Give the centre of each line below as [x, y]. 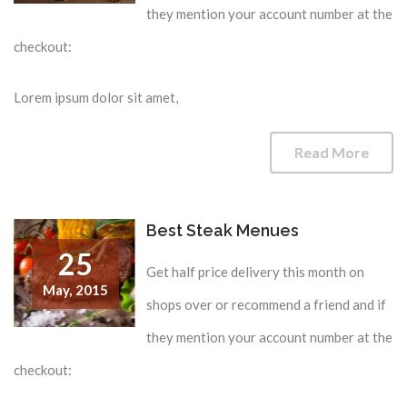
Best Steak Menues [223, 231]
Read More [332, 153]
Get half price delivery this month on [256, 272]
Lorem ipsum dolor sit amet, [96, 98]
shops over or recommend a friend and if [267, 305]
